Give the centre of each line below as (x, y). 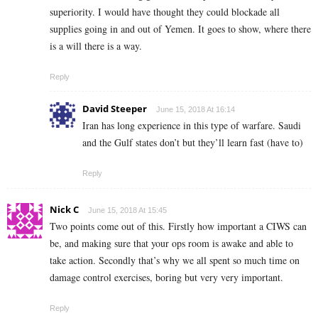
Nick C (64, 210)
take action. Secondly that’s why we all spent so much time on (175, 261)
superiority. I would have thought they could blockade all (165, 12)
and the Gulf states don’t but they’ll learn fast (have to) (193, 143)
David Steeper (115, 109)
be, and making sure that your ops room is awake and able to (171, 243)
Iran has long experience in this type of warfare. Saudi (192, 126)
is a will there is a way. (96, 46)
